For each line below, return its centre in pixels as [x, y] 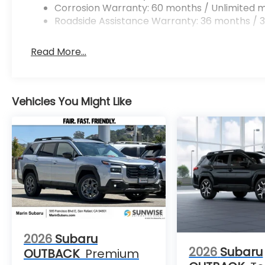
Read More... [59, 52]
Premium [112, 253]
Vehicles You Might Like [72, 102]
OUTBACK [51, 253]
